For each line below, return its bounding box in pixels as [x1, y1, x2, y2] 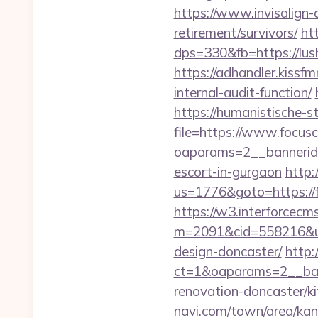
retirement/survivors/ [173, 24, 297, 41]
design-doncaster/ [173, 243, 282, 260]
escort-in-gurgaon [173, 163, 282, 180]
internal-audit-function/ [173, 84, 312, 101]
